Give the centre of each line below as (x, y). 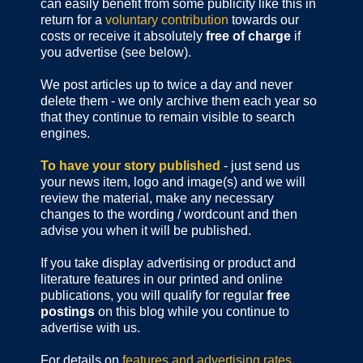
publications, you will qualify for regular (152, 296)
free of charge (248, 36)
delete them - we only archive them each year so (179, 101)
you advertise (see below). (116, 53)
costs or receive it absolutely (123, 36)
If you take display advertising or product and (168, 263)
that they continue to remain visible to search (168, 117)
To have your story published (130, 166)
